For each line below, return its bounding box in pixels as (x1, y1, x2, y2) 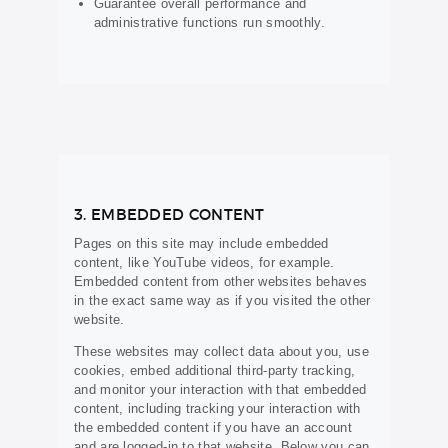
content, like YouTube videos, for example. (74, 255, 335, 271)
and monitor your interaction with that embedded (74, 382, 367, 398)
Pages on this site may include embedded (74, 236, 329, 252)
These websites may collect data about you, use (74, 344, 369, 360)
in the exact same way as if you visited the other (74, 293, 371, 309)
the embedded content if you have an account (74, 420, 352, 436)
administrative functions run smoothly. (93, 15, 325, 31)
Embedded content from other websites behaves (74, 274, 368, 290)
